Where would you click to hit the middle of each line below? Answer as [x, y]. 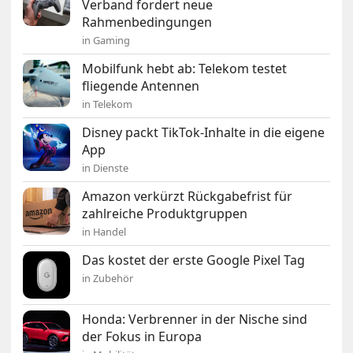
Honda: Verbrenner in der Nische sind [195, 319]
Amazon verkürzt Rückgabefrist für [188, 196]
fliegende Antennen [141, 85]
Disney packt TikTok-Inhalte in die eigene [204, 132]
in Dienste [106, 167]
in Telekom [108, 104]
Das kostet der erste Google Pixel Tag [194, 260]
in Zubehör [108, 278]
